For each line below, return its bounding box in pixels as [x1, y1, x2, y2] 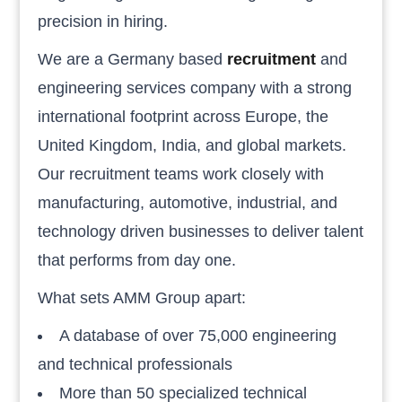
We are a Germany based [38, 49, 228, 68]
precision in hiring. [38, 12, 169, 31]
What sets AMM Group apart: [38, 288, 247, 307]
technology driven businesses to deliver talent [38, 222, 364, 240]
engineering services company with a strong [38, 78, 353, 97]
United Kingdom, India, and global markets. [38, 135, 347, 154]
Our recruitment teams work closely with [38, 164, 325, 183]
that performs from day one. [38, 250, 237, 269]
